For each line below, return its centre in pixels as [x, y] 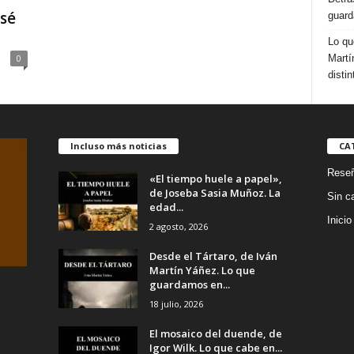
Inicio [339, 220]
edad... [166, 207]
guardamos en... [189, 284]
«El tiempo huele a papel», [215, 178]
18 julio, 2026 [176, 303]
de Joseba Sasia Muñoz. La [215, 192]
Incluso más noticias [118, 145]
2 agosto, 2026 [178, 226]
